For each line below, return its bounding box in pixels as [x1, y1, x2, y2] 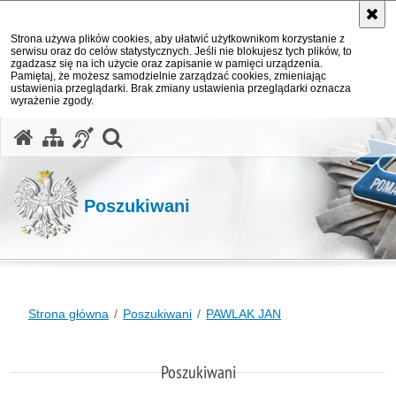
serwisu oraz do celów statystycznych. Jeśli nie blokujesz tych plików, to [11, 45, 352, 57]
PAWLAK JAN [206, 307, 281, 321]
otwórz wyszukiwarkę [120, 123, 318, 148]
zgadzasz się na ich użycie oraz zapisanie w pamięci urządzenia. [11, 57, 323, 70]
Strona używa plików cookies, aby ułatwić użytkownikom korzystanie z [11, 33, 345, 45]
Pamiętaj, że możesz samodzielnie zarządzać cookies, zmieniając [11, 70, 326, 82]
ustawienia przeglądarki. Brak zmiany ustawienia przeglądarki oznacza [11, 82, 351, 95]
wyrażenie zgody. [11, 95, 94, 107]
